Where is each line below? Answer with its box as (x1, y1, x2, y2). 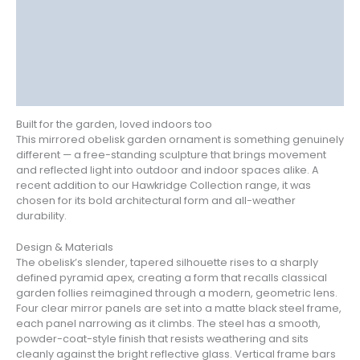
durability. (16, 208, 67, 223)
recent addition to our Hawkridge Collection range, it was (16, 178, 311, 192)
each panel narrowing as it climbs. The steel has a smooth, (16, 317, 321, 331)
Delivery (16, 10, 63, 24)
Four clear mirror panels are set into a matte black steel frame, (16, 301, 342, 316)
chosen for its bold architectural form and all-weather (16, 193, 296, 207)
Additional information (16, 61, 145, 76)
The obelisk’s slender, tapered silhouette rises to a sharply (16, 256, 318, 270)
